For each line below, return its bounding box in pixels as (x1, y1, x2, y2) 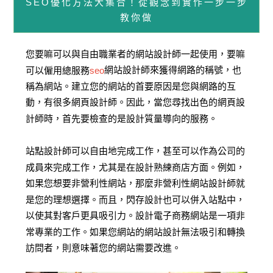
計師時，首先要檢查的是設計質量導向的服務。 (26, 113, 218, 124)
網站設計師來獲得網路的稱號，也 (104, 65, 242, 76)
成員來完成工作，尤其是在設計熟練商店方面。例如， (26, 161, 246, 172)
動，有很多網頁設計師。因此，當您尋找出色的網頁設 (26, 97, 246, 108)
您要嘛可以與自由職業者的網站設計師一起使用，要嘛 (26, 48, 246, 59)
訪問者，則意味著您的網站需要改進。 (26, 243, 182, 253)
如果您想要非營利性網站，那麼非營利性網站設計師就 (26, 178, 246, 189)
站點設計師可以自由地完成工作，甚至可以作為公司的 (26, 146, 246, 157)
